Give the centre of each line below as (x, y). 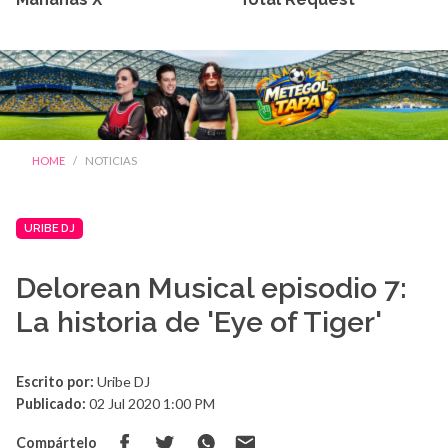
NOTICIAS (111, 160)
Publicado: (51, 404)
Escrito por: (55, 382)
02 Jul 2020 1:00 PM (150, 404)
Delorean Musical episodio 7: (211, 288)
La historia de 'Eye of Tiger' (199, 322)
